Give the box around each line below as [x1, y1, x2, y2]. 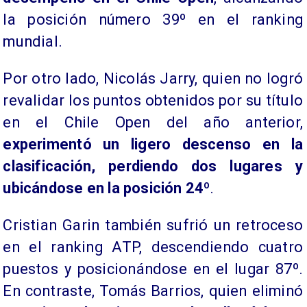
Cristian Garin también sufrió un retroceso [3, 216, 303, 234]
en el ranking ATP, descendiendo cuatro [3, 238, 303, 256]
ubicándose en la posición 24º [3, 179, 210, 197]
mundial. [3, 33, 63, 50]
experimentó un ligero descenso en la [3, 135, 303, 153]
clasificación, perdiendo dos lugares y [3, 157, 303, 175]
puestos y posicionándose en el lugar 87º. [3, 260, 303, 278]
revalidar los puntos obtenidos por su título [3, 91, 303, 109]
